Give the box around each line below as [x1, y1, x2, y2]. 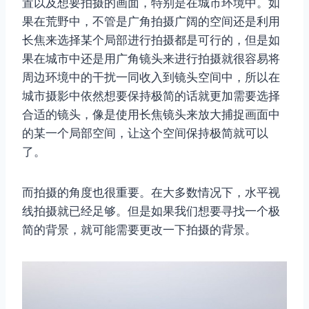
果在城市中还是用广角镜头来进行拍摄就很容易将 [22, 51, 280, 66]
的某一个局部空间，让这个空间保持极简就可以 [22, 126, 268, 140]
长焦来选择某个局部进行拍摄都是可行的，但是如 [22, 32, 280, 47]
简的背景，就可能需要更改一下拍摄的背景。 [22, 222, 257, 237]
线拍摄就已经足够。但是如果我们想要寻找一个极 [22, 203, 280, 218]
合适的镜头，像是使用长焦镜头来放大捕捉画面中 [22, 107, 280, 121]
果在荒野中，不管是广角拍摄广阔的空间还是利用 [22, 14, 280, 28]
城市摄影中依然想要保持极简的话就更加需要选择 [22, 88, 280, 103]
